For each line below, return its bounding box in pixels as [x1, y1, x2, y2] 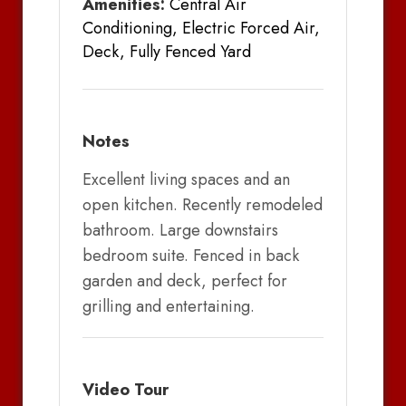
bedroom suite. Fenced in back [82, 244, 299, 268]
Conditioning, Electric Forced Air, [82, 16, 320, 41]
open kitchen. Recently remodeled [82, 193, 323, 217]
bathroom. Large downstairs [82, 218, 278, 243]
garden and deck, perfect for [82, 269, 287, 294]
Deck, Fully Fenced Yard [82, 40, 251, 64]
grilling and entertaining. [82, 295, 255, 319]
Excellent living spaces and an [82, 168, 290, 192]
